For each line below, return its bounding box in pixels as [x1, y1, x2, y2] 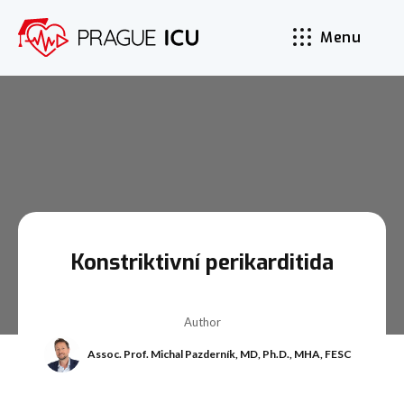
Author [183, 314, 221, 329]
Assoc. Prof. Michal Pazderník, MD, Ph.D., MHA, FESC [87, 346, 352, 361]
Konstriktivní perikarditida [70, 247, 334, 277]
